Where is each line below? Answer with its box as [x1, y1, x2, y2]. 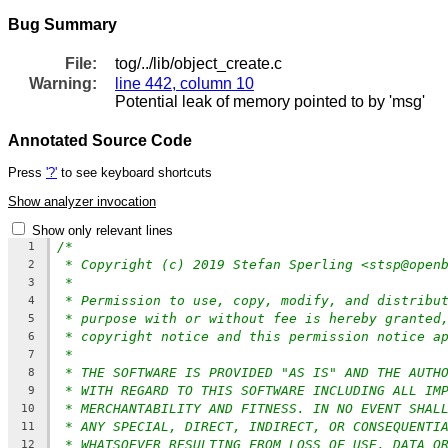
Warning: [29, 74, 98, 92]
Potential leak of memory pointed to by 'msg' [115, 92, 425, 110]
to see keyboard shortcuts [57, 165, 212, 181]
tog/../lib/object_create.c [115, 54, 282, 72]
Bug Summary [8, 15, 117, 33]
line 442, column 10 [115, 74, 254, 92]
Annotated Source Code [8, 131, 192, 149]
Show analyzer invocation [8, 193, 156, 209]
